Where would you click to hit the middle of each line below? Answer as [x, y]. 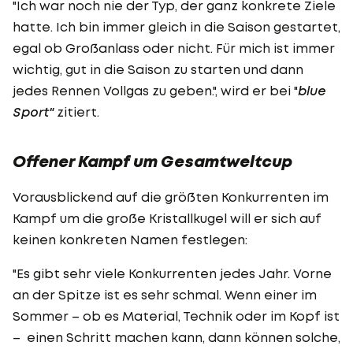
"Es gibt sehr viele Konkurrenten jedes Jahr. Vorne [172, 273]
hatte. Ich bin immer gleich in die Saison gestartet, [176, 26]
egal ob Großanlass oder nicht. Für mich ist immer [174, 48]
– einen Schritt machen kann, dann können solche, [176, 337]
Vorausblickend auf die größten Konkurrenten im [171, 197]
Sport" [33, 111]
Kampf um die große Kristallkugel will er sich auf [167, 218]
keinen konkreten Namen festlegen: [130, 239]
